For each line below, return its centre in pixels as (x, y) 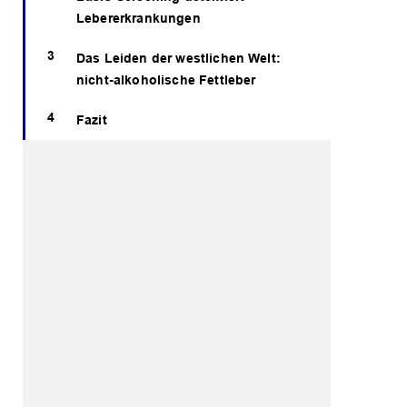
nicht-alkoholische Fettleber (166, 80)
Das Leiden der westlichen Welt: (179, 59)
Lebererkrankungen (139, 19)
